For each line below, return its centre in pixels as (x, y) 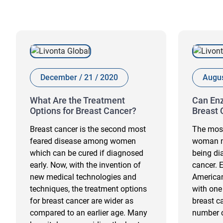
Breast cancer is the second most (88, 129)
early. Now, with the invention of (85, 165)
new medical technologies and (83, 177)
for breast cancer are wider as (82, 201)
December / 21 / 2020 (79, 77)
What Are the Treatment (77, 100)
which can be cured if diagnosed (87, 153)
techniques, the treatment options (88, 189)
